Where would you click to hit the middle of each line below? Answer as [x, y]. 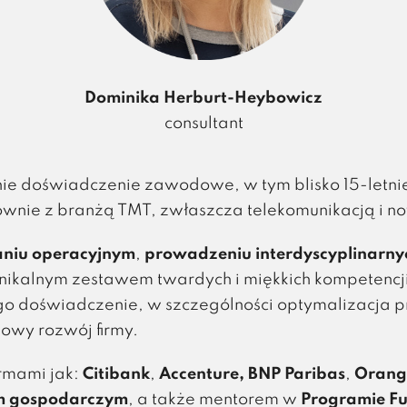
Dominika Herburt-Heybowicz [203, 98]
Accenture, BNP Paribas [253, 374]
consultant [203, 124]
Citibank [117, 374]
